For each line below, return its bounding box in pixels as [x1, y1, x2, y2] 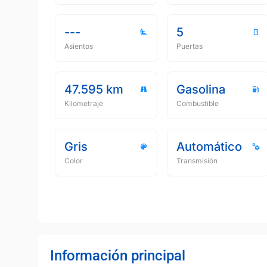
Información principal [50, 247, 185, 264]
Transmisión [176, 156, 218, 165]
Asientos [64, 42, 93, 51]
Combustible [176, 99, 219, 108]
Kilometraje [64, 99, 103, 108]
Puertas [176, 42, 203, 51]
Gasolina [176, 82, 225, 97]
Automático [176, 139, 242, 154]
